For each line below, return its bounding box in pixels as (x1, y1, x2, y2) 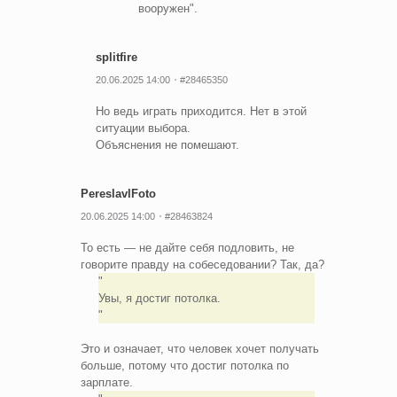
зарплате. (81, 375, 133, 389)
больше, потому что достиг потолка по (81, 358, 289, 372)
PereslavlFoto (81, 186, 156, 200)
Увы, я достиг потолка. (97, 291, 221, 305)
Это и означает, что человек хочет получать (81, 341, 319, 355)
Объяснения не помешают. (96, 137, 239, 152)
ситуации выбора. (96, 121, 191, 135)
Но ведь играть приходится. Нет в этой (96, 104, 307, 118)
